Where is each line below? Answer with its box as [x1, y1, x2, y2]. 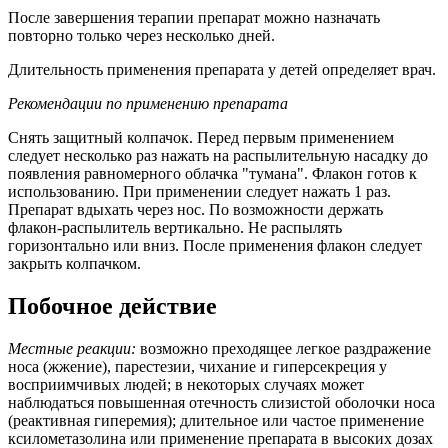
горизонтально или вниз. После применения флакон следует [8, 237, 422, 255]
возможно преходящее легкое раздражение [136, 340, 431, 358]
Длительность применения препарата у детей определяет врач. [8, 61, 436, 79]
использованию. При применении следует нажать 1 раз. [8, 183, 391, 201]
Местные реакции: [8, 340, 136, 358]
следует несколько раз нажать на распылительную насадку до [8, 147, 428, 165]
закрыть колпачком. [8, 255, 141, 273]
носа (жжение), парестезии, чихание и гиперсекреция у [8, 358, 387, 376]
